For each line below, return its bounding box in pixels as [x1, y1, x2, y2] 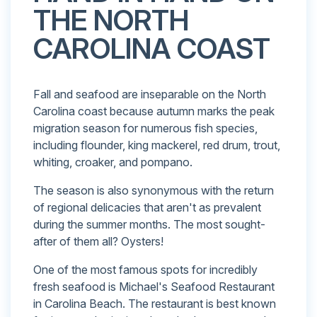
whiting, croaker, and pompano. [33, 155, 192, 170]
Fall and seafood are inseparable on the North [33, 87, 266, 102]
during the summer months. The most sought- [33, 217, 265, 232]
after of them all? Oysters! [33, 234, 163, 249]
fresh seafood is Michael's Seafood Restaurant [33, 279, 275, 294]
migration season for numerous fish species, [33, 121, 258, 136]
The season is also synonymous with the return [33, 183, 274, 198]
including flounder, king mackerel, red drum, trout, [33, 138, 280, 153]
